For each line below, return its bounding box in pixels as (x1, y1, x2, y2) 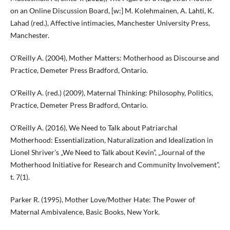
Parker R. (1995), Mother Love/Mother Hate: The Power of (10, 195, 195, 204)
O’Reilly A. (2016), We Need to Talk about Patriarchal (10, 123, 178, 132)
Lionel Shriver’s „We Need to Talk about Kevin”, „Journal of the (10, 148, 205, 157)
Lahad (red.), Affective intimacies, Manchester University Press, (10, 18, 210, 28)
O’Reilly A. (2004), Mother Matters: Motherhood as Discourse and (10, 53, 219, 63)
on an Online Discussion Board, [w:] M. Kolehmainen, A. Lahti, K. (10, 6, 214, 15)
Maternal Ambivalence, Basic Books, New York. (10, 207, 160, 217)
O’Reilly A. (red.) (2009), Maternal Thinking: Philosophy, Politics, (10, 88, 213, 98)
